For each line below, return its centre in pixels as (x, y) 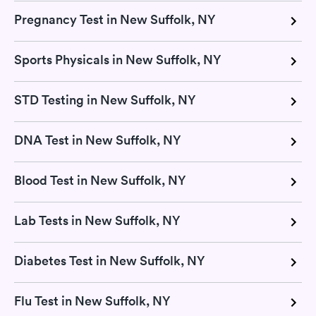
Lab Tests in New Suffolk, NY (97, 220)
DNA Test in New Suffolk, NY (97, 140)
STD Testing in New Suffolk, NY (105, 100)
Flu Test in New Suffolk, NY (92, 301)
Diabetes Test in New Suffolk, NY (109, 261)
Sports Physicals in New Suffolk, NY (117, 60)
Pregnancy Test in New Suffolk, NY (115, 19)
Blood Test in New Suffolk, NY (100, 180)
